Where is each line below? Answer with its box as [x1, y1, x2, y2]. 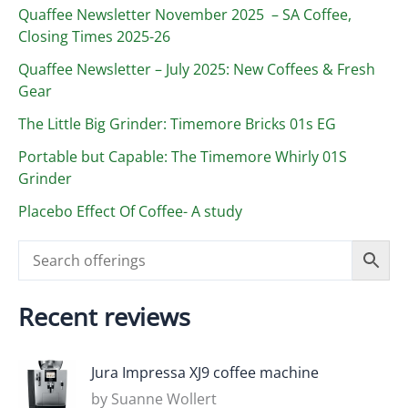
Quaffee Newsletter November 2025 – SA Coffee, [18, 5, 352, 25]
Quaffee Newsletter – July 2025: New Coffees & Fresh [18, 59, 375, 79]
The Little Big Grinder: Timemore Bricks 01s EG [18, 114, 336, 134]
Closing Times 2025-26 [18, 26, 170, 46]
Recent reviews [18, 300, 190, 333]
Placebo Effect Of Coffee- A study [18, 201, 242, 221]
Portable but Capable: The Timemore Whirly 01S [18, 147, 347, 167]
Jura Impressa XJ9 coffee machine [91, 362, 319, 382]
